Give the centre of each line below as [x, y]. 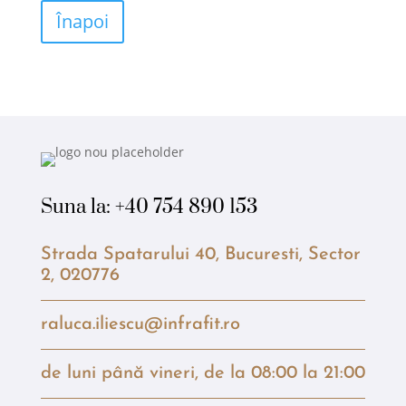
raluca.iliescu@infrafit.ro [140, 324]
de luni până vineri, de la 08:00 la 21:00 [203, 373]
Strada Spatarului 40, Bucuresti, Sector [200, 255]
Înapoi [82, 21]
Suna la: [77, 207]
